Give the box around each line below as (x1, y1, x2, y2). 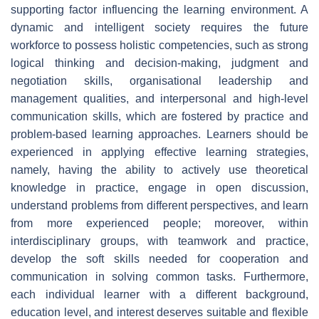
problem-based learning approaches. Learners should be (11, 127, 308, 140)
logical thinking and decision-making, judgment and (11, 56, 308, 69)
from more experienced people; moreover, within (11, 216, 308, 229)
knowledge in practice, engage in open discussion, (11, 181, 308, 194)
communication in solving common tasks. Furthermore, (11, 270, 308, 283)
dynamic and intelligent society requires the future (11, 21, 308, 33)
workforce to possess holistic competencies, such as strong (11, 38, 308, 51)
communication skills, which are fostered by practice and (11, 110, 308, 122)
